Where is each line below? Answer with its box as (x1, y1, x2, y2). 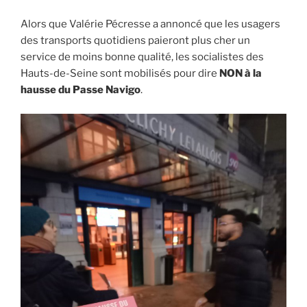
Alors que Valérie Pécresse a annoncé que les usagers (21, 18, 280, 31)
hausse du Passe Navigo (21, 84, 140, 97)
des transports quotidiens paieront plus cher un (21, 34, 250, 47)
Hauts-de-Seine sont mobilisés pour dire (21, 67, 219, 80)
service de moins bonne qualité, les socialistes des (21, 51, 264, 64)
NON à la (219, 67, 262, 80)
